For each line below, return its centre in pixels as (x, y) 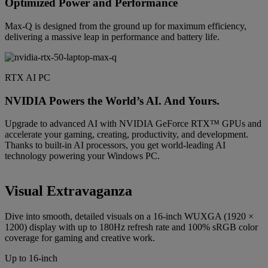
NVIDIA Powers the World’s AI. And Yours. (112, 100)
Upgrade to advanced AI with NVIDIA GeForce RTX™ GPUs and (133, 124)
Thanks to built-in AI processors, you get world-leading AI (115, 145)
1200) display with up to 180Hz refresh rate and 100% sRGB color (131, 227)
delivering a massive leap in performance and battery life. (112, 36)
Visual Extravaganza (68, 191)
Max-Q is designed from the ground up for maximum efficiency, (126, 26)
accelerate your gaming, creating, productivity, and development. (127, 135)
